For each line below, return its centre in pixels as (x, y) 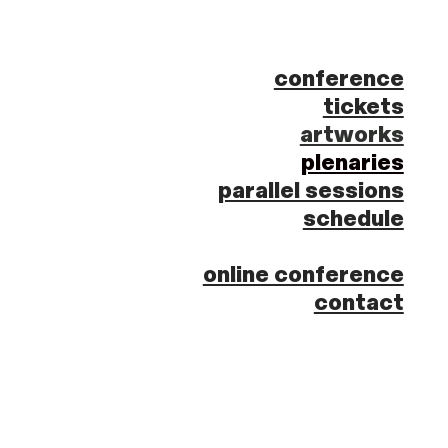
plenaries (352, 163)
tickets (363, 107)
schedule (353, 219)
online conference (303, 275)
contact (358, 303)
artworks (351, 135)
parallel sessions (310, 191)
